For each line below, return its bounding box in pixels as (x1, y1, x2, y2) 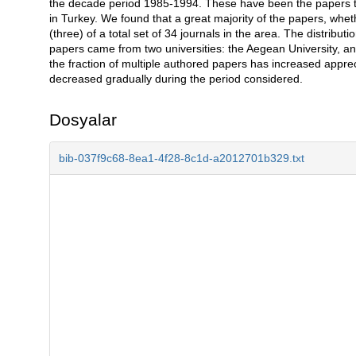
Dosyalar (48, 110, 117, 129)
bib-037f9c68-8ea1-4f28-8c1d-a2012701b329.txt (58, 151, 304, 164)
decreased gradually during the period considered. (48, 72, 303, 85)
